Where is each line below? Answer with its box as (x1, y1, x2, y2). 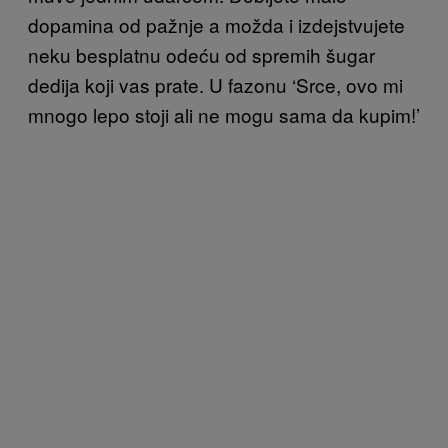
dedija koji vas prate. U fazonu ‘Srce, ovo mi (28, 71, 403, 99)
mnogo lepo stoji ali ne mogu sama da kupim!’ (28, 101, 420, 129)
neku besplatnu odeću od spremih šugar (28, 41, 375, 69)
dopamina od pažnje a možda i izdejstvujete (28, 11, 405, 39)
